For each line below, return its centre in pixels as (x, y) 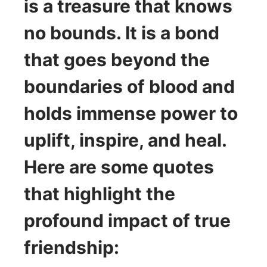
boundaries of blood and (129, 86)
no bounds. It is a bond (122, 32)
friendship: (72, 247)
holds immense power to (131, 113)
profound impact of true (127, 220)
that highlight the (100, 193)
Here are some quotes (119, 167)
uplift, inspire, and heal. (125, 140)
